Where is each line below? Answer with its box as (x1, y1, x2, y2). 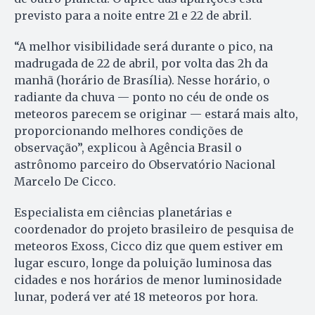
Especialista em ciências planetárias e (14, 205, 232, 220)
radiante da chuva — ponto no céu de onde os (14, 90, 269, 105)
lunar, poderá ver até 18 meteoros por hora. (14, 290, 258, 304)
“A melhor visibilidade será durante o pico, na (14, 39, 273, 54)
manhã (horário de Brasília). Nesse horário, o (14, 73, 270, 88)
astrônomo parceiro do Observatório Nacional (14, 157, 276, 172)
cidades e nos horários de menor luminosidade (14, 273, 282, 288)
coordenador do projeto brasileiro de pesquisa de (14, 222, 294, 237)
